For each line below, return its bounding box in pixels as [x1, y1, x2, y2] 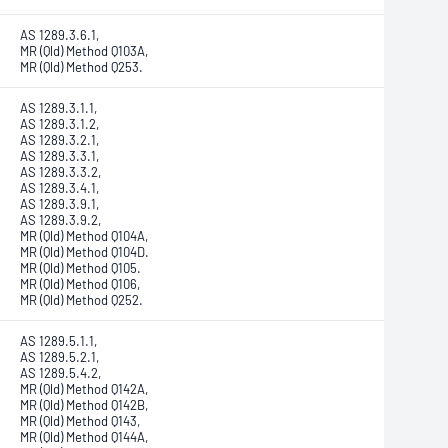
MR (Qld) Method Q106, [20, 276, 140, 292]
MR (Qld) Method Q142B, [20, 397, 148, 413]
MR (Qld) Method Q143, [20, 413, 140, 429]
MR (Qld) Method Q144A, [20, 429, 148, 445]
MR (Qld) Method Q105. [20, 260, 141, 276]
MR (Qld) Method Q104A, [20, 228, 148, 244]
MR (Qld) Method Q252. [20, 292, 143, 308]
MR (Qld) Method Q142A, [20, 381, 148, 397]
